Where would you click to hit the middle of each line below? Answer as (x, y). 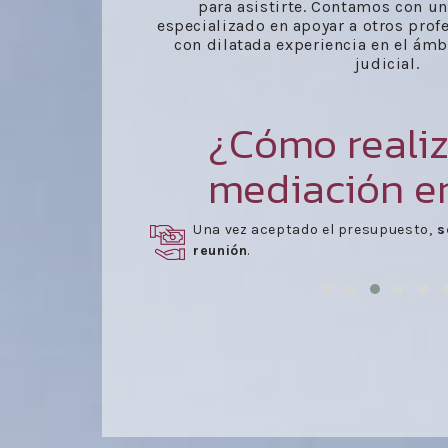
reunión (220, 250)
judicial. (387, 63)
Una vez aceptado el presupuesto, (313, 229)
